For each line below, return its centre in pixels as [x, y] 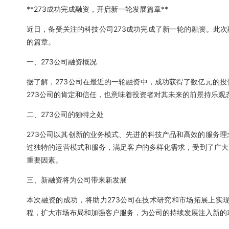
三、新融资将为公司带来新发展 [77, 180]
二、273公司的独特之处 [65, 114]
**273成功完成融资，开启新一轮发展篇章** [97, 9]
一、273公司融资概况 [62, 62]
